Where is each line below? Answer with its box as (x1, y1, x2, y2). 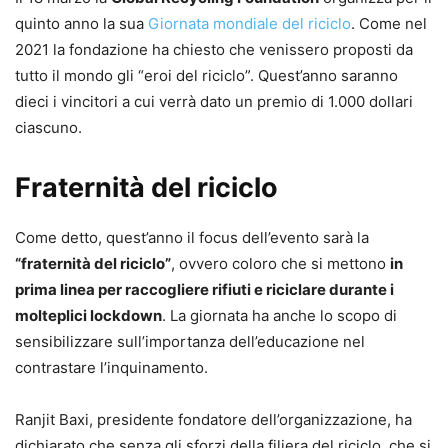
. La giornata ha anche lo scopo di (162, 305, 397, 325)
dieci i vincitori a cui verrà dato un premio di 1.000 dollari (15, 91, 413, 111)
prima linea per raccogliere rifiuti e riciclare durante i (15, 279, 394, 299)
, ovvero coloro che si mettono (171, 253, 390, 273)
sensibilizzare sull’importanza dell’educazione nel (15, 331, 365, 351)
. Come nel (351, 13, 427, 33)
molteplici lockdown (15, 305, 162, 325)
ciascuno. (15, 117, 82, 137)
